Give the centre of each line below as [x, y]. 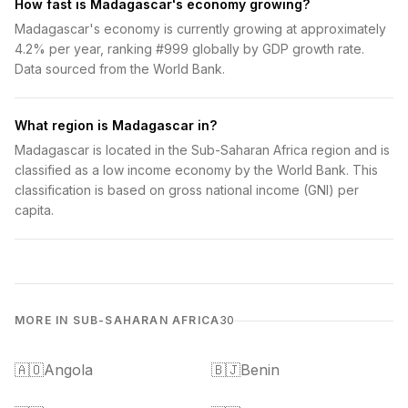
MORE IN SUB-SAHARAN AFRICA [117, 320]
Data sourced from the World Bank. [120, 69]
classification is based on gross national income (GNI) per [187, 190]
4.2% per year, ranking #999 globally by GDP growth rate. [189, 49]
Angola [68, 370]
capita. [34, 210]
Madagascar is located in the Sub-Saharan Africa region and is [202, 150]
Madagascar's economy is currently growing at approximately [200, 29]
